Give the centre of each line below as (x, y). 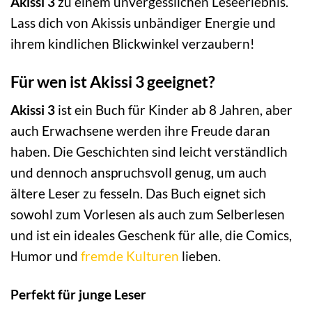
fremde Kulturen (130, 256)
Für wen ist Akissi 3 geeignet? (113, 81)
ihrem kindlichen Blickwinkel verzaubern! (133, 43)
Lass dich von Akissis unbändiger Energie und (143, 22)
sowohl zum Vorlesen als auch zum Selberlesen (148, 214)
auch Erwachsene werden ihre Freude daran (140, 131)
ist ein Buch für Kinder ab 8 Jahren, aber (174, 110)
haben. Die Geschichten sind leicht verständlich (149, 152)
